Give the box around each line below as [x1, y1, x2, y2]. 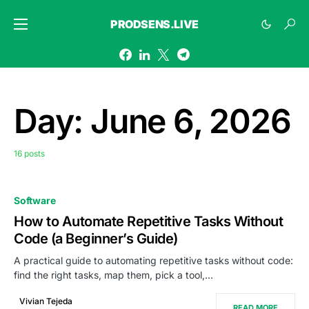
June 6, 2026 [90, 101, 291, 141]
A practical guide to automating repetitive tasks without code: [14, 255, 293, 266]
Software [14, 195, 56, 206]
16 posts [14, 148, 45, 159]
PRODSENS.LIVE [110, 17, 199, 31]
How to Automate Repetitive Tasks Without [14, 213, 283, 230]
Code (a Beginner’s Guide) [14, 230, 178, 247]
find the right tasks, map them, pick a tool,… [14, 269, 213, 281]
